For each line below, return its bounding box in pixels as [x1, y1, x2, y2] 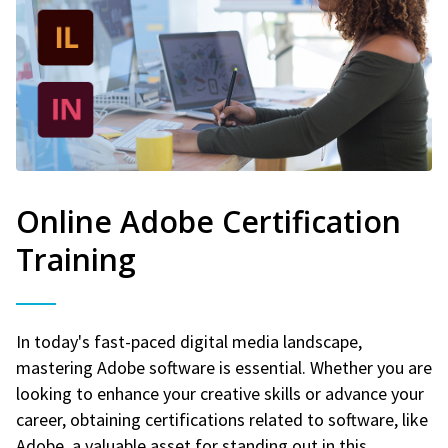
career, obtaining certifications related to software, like [16, 407, 428, 431]
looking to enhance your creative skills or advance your [16, 381, 424, 405]
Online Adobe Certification [16, 200, 401, 242]
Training [16, 238, 136, 280]
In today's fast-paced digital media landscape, [16, 329, 362, 353]
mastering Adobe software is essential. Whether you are [16, 355, 432, 379]
